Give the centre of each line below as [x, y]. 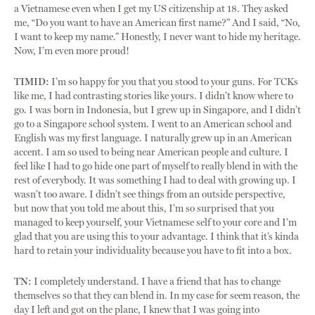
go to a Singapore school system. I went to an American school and [153, 124]
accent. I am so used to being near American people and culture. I [151, 153]
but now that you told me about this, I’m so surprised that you [144, 209]
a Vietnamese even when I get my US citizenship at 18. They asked [151, 9]
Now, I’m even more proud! [72, 51]
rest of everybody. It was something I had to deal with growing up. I [155, 181]
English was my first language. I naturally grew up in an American [153, 139]
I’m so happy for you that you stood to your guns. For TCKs [174, 82]
